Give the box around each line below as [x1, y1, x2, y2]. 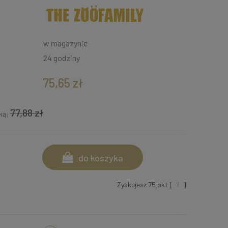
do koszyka [78, 152, 124, 163]
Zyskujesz [117, 180, 148, 189]
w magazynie [43, 38, 88, 48]
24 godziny [43, 52, 80, 63]
